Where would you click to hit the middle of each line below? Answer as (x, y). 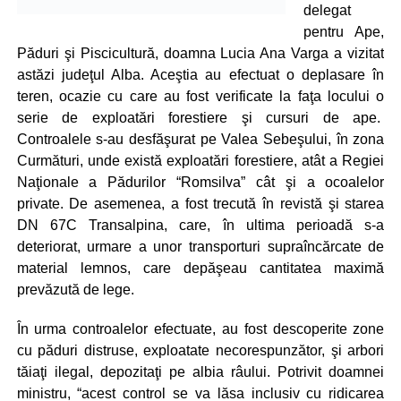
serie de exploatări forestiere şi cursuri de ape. (200, 118)
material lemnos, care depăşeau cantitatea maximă (200, 268)
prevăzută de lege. (75, 290)
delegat (327, 10)
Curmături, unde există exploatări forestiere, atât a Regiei (200, 161)
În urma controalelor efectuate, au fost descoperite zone (200, 329)
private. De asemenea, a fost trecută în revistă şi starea (200, 204)
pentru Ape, (344, 32)
